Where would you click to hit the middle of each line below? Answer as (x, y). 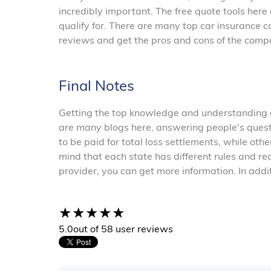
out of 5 (90, 229)
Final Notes (96, 86)
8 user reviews (140, 229)
